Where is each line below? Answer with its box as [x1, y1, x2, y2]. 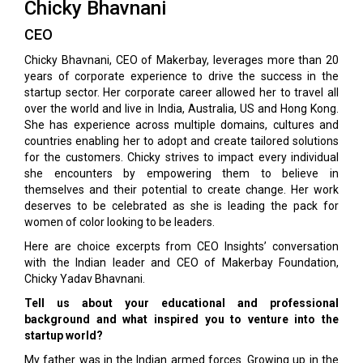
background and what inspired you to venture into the [24, 313, 339, 326]
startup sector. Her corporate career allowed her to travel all [24, 86, 339, 99]
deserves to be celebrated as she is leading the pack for [24, 199, 339, 212]
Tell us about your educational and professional [24, 297, 339, 310]
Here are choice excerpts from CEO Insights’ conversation [24, 240, 339, 253]
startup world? [24, 329, 103, 342]
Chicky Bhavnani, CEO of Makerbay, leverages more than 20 [24, 53, 339, 66]
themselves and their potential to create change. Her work [24, 183, 339, 196]
